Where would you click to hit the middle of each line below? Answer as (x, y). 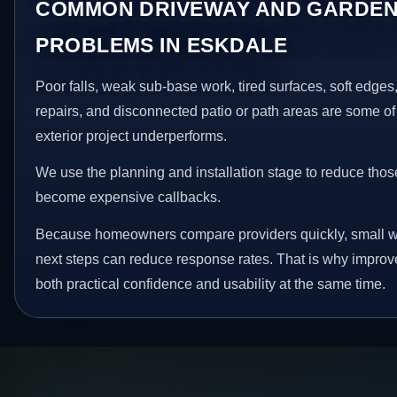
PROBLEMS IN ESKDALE (162, 45)
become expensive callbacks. (128, 198)
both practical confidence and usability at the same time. (211, 284)
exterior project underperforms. (132, 136)
